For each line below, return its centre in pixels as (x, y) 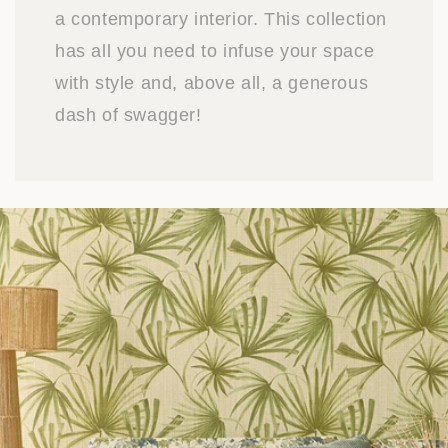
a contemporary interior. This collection (221, 19)
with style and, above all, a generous (212, 83)
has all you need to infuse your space (215, 51)
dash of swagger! (128, 115)
